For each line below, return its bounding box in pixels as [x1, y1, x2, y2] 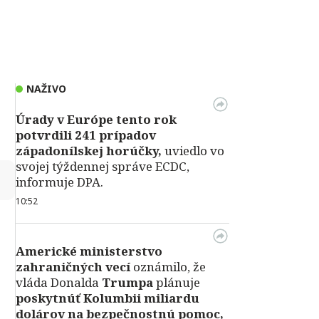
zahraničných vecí [16, 258, 130, 275]
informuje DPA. [16, 174, 103, 190]
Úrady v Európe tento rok [16, 111, 177, 127]
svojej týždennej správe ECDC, [16, 158, 189, 174]
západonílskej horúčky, [16, 142, 162, 159]
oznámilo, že [130, 258, 206, 275]
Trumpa [102, 274, 153, 291]
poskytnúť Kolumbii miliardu [16, 290, 199, 306]
